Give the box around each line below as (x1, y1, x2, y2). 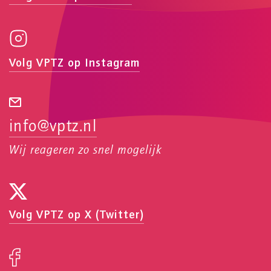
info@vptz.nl (9, 118, 97, 135)
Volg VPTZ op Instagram (9, 54, 140, 70)
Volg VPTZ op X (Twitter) (9, 206, 144, 222)
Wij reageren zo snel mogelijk (9, 145, 162, 157)
